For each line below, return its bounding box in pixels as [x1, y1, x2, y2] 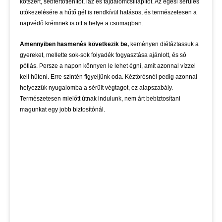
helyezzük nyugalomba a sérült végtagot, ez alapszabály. [20, 84, 173, 92]
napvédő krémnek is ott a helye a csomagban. [20, 20, 143, 27]
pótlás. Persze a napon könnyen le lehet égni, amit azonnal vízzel [20, 62, 196, 70]
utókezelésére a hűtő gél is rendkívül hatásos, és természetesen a [20, 9, 197, 16]
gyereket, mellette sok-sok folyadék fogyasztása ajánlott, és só [20, 52, 186, 59]
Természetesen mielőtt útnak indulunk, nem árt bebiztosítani [20, 95, 180, 103]
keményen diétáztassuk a [129, 41, 199, 48]
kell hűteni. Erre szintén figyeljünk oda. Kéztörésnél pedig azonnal [20, 73, 197, 81]
